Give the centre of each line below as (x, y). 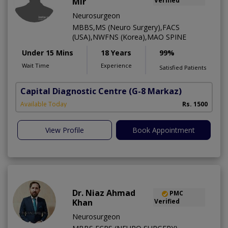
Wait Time (36, 66)
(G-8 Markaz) (155, 91)
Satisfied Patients (183, 68)
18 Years (116, 53)
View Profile (65, 130)
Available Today (44, 104)
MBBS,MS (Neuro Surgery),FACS (126, 27)
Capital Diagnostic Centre (74, 91)
